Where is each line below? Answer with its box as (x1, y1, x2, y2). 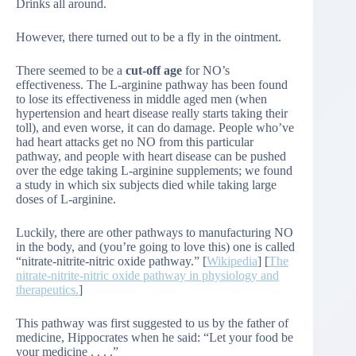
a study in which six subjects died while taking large (16, 178, 277, 192)
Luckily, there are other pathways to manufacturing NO (16, 226, 293, 240)
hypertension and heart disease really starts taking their (16, 106, 288, 121)
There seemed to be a (16, 64, 126, 78)
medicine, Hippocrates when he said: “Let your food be (16, 331, 293, 345)
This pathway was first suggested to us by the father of (16, 316, 288, 331)
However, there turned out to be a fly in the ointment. (16, 30, 281, 44)
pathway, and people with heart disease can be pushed (16, 149, 286, 164)
